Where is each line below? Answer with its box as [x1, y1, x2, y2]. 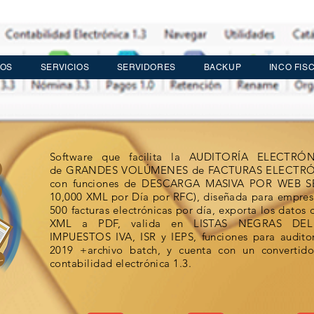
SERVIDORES [116, 62, 176, 72]
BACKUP [203, 62, 242, 72]
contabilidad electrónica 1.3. [50, 257, 192, 270]
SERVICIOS [40, 62, 90, 72]
